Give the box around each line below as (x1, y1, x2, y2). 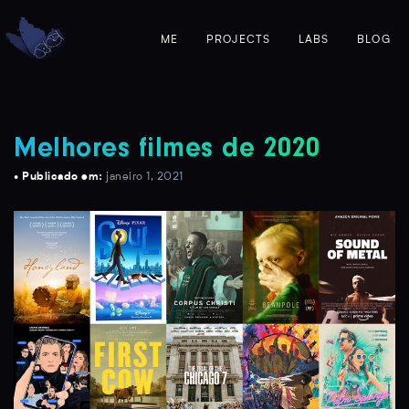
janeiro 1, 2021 (106, 172, 184, 183)
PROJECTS (205, 34, 271, 46)
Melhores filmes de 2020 (14, 138, 320, 165)
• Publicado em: (14, 172, 106, 183)
